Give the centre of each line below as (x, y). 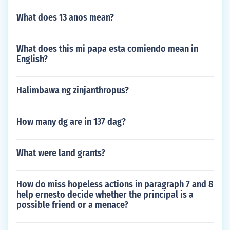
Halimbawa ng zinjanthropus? (73, 90)
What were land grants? (61, 153)
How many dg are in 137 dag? (71, 122)
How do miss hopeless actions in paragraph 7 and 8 (115, 184)
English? (32, 59)
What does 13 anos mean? (65, 17)
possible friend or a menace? (72, 205)
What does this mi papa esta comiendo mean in (107, 49)
